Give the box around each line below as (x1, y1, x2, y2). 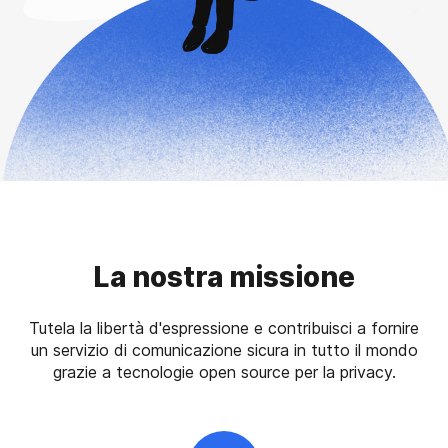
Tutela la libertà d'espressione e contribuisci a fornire (29, 317, 419, 338)
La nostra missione (93, 259, 355, 294)
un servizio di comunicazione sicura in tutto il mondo (30, 339, 418, 360)
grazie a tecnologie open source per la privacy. (52, 361, 396, 382)
